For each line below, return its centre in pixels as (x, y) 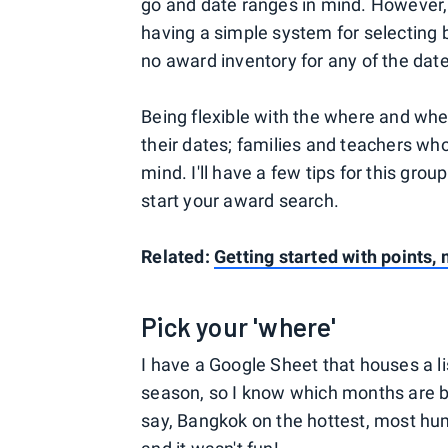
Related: (178, 257)
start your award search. (240, 201)
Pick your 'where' (239, 327)
